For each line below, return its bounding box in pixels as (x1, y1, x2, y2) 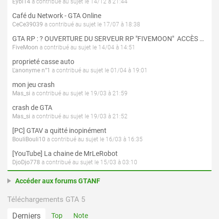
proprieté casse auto (12, 58, 74, 66)
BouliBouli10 (12, 136, 45, 143)
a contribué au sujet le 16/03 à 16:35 (45, 136, 143, 143)
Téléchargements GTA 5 (7, 195, 85, 204)
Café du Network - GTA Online (12, 12, 101, 20)
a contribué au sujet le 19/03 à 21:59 (30, 90, 128, 97)
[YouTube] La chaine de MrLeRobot (12, 150, 118, 158)
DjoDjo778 (12, 159, 40, 166)
